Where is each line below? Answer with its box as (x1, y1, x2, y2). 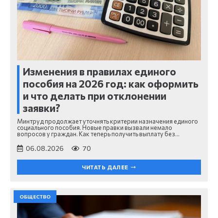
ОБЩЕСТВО (19, 194, 51, 200)
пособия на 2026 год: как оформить (23, 77, 199, 90)
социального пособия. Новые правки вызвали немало (17, 124, 172, 132)
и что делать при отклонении (23, 89, 166, 102)
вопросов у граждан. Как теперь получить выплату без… (17, 130, 180, 138)
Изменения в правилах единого (23, 65, 176, 77)
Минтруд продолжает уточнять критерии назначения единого (17, 117, 198, 126)
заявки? (23, 101, 60, 114)
